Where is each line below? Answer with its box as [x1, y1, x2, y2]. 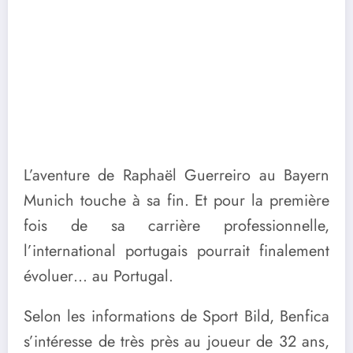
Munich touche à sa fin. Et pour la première [24, 188, 329, 212]
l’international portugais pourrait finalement [24, 239, 329, 262]
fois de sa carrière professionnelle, [24, 214, 329, 237]
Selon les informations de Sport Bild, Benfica [24, 304, 329, 328]
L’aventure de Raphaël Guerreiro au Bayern [24, 163, 329, 187]
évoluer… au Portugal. [24, 264, 173, 288]
